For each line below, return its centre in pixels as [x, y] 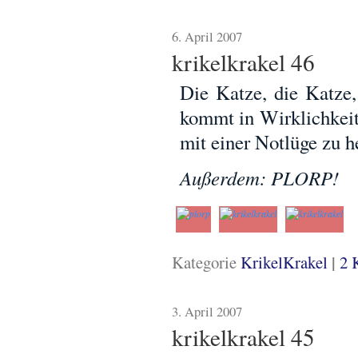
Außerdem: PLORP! [259, 178]
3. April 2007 [207, 312]
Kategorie [206, 263]
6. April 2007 [207, 36]
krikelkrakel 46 [243, 62]
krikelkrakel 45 [243, 337]
